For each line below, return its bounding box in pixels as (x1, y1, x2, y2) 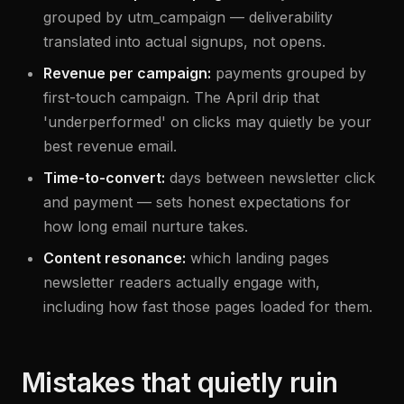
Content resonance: (43, 249, 186, 267)
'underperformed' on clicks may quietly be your (43, 113, 372, 131)
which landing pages (190, 249, 329, 267)
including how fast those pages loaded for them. (43, 298, 372, 316)
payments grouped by (216, 64, 366, 82)
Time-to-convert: (43, 169, 165, 187)
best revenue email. (43, 137, 177, 155)
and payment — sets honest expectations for (43, 193, 351, 211)
